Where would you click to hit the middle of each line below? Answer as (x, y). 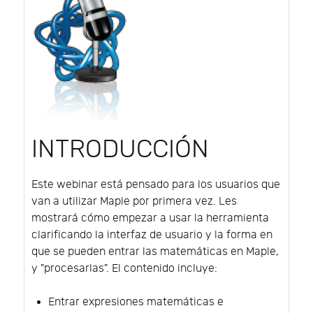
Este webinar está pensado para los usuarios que (156, 184)
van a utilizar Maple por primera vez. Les (134, 201)
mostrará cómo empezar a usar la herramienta (150, 218)
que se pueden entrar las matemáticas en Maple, (155, 252)
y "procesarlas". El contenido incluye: (124, 268)
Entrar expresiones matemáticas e (136, 302)
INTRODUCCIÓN (120, 149)
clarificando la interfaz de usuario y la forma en (152, 235)
